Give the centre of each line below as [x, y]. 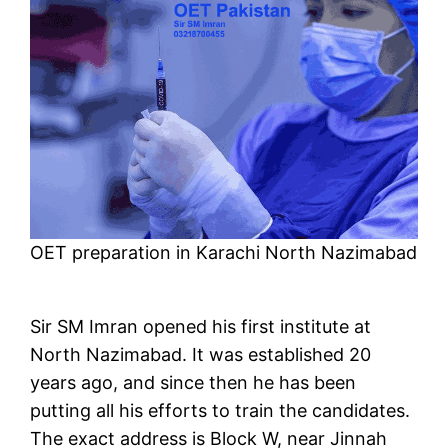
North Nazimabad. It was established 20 [201, 355]
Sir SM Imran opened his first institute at [201, 327]
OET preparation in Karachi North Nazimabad [224, 253]
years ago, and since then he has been [193, 383]
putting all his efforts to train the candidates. [220, 411]
